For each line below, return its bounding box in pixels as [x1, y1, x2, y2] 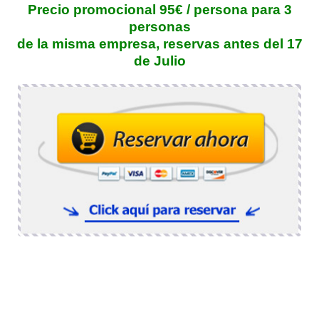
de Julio [133, 53, 186, 68]
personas [128, 19, 191, 34]
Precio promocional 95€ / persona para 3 [27, 1, 292, 17]
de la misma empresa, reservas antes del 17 [16, 36, 303, 51]
